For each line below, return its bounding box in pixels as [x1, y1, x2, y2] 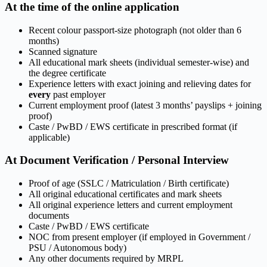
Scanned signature [29, 46, 97, 57]
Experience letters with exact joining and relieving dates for [29, 78, 251, 89]
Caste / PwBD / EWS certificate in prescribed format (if [29, 121, 237, 132]
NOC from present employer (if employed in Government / [29, 232, 250, 242]
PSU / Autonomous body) [29, 243, 126, 253]
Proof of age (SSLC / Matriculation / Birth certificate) [29, 178, 229, 188]
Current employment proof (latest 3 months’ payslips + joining [29, 100, 262, 110]
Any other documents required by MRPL [29, 253, 184, 263]
